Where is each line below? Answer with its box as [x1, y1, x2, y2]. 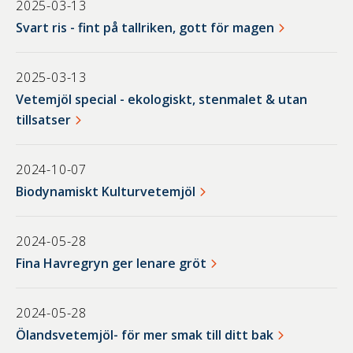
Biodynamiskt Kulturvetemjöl [16, 183, 195, 201]
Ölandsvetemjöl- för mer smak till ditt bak [16, 326, 273, 344]
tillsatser [16, 111, 71, 129]
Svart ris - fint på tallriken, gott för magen [16, 19, 274, 37]
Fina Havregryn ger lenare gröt [16, 255, 206, 273]
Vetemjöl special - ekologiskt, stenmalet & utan [16, 91, 307, 109]
